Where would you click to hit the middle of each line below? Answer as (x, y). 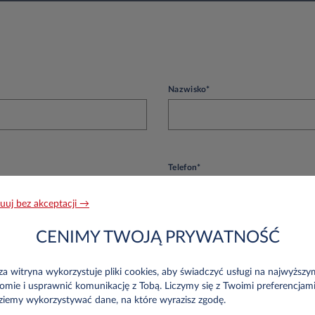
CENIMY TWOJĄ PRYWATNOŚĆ (157, 238)
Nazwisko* (189, 89)
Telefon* (185, 167)
